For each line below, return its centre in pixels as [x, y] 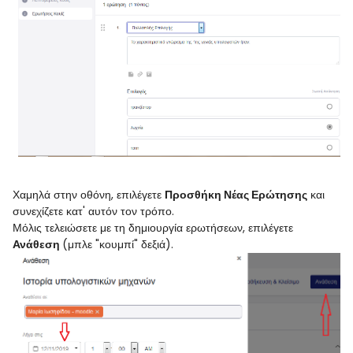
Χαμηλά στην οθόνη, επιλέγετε [89, 195]
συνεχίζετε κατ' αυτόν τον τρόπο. [93, 212]
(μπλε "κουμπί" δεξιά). [118, 245]
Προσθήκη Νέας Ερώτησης [236, 195]
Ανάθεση [37, 245]
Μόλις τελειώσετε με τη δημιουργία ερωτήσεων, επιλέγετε [153, 228]
